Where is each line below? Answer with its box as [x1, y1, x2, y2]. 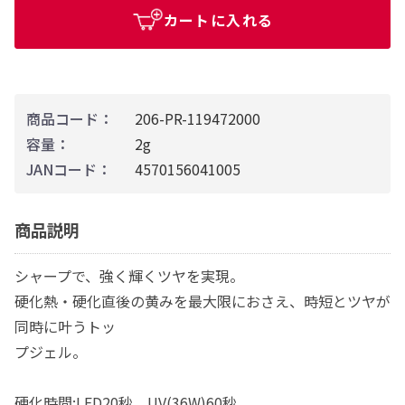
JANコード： [26, 157, 111, 180]
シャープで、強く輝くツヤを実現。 [14, 264, 244, 287]
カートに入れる [163, 8, 274, 31]
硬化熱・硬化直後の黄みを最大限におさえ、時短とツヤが [14, 289, 391, 312]
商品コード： [26, 107, 113, 129]
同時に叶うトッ [14, 315, 116, 337]
